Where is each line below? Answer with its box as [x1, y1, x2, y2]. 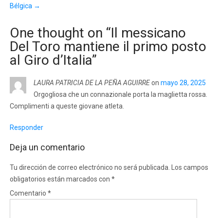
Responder [10, 123, 43, 131]
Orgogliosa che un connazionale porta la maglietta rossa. [34, 90, 207, 98]
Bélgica [10, 1, 34, 10]
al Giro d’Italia [10, 52, 92, 68]
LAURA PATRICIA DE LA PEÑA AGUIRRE [34, 78, 150, 87]
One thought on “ [10, 24, 111, 41]
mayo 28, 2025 [161, 78, 206, 87]
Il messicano [111, 24, 186, 41]
